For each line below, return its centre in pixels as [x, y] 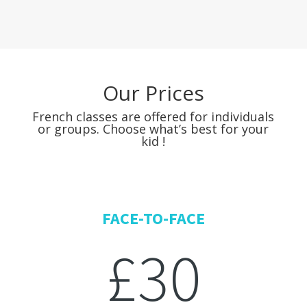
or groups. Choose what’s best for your [153, 129]
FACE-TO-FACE [153, 218]
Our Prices [153, 93]
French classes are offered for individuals [153, 116]
